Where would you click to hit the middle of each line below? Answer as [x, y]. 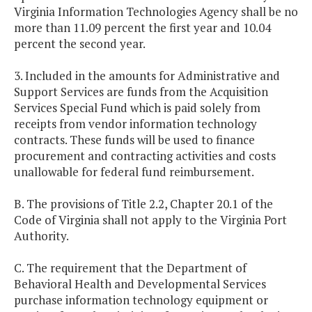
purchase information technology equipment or [141, 300]
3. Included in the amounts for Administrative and [147, 76]
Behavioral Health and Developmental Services [140, 284]
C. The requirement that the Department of [130, 268]
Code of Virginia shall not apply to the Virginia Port [150, 220]
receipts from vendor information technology [135, 124]
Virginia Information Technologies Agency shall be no [156, 12]
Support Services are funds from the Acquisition [141, 92]
